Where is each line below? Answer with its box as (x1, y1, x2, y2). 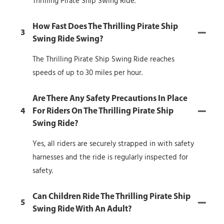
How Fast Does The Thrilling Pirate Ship (32, 22, 178, 31)
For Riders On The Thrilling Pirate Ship (32, 106, 173, 115)
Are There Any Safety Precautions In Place (32, 94, 187, 103)
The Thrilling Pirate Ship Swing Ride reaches (32, 53, 174, 65)
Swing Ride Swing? (32, 34, 103, 43)
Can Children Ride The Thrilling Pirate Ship (32, 192, 190, 201)
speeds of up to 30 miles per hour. (32, 66, 142, 79)
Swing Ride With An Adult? (32, 204, 132, 213)
